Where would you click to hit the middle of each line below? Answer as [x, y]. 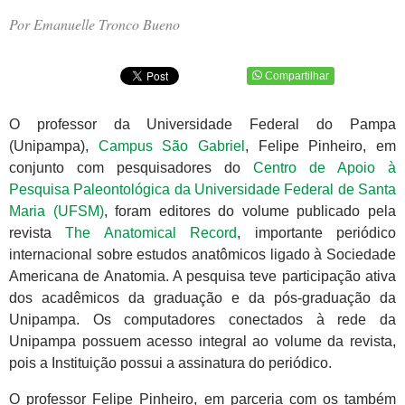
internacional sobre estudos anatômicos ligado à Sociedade [202, 255]
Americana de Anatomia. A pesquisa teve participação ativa [202, 277]
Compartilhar [297, 75]
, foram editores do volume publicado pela [250, 212]
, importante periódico [317, 233]
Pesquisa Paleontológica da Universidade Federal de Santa [202, 190]
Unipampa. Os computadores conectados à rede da [202, 320]
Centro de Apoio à [325, 168]
